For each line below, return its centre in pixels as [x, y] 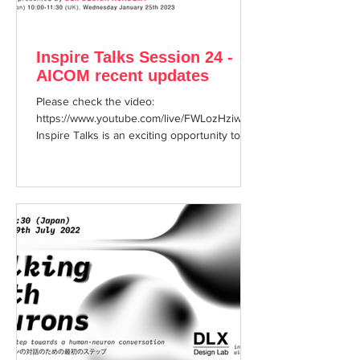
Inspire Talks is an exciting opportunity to [138, 135]
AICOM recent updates [123, 76]
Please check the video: [95, 101]
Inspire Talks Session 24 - [135, 57]
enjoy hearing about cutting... [108, 152]
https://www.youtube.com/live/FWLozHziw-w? [147, 118]
